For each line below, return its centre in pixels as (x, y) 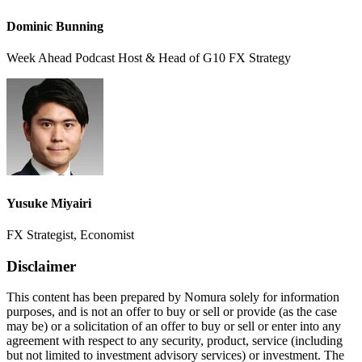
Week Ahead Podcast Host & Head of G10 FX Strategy (149, 58)
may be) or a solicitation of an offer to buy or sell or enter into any (174, 326)
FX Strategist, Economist (70, 234)
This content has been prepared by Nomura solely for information (173, 297)
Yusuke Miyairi (49, 203)
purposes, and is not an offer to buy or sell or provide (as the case (172, 312)
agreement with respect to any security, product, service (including (175, 341)
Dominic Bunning (55, 27)
